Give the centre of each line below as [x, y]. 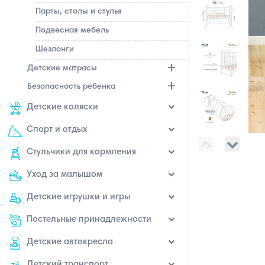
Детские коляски [62, 107]
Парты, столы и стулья [79, 12]
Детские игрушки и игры [78, 197]
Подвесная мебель [72, 31]
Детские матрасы [62, 69]
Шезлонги [55, 50]
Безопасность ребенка [71, 87]
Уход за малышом [64, 175]
